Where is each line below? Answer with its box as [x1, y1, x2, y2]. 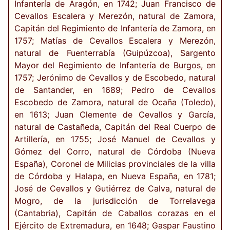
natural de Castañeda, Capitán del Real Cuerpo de [14, 122, 216, 132]
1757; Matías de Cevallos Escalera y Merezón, [14, 35, 216, 46]
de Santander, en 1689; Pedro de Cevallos [14, 85, 216, 95]
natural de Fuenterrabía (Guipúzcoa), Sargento [14, 48, 216, 59]
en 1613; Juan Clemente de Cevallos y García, [14, 109, 216, 120]
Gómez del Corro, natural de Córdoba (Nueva [14, 146, 216, 157]
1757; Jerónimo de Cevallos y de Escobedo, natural [14, 72, 216, 83]
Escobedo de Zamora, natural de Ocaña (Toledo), [14, 97, 216, 108]
